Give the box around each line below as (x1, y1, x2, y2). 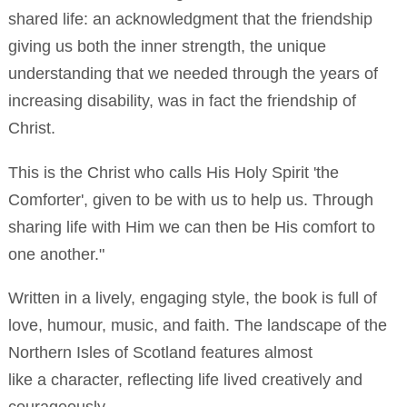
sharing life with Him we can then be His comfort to (7, 216, 375, 236)
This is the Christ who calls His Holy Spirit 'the (7, 162, 339, 182)
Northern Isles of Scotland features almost (7, 342, 313, 362)
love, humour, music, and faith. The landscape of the (7, 315, 387, 335)
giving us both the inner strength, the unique (7, 36, 326, 56)
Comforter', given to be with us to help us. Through (7, 189, 373, 209)
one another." (7, 243, 104, 263)
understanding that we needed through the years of (7, 64, 378, 84)
